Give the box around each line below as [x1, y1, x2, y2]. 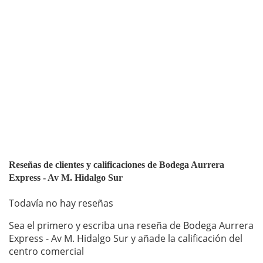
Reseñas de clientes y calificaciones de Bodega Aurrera [9, 160, 224, 170]
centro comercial [9, 245, 84, 258]
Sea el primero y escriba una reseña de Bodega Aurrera [9, 219, 254, 232]
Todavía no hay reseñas [9, 197, 113, 210]
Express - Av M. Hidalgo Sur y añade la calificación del [9, 232, 242, 245]
